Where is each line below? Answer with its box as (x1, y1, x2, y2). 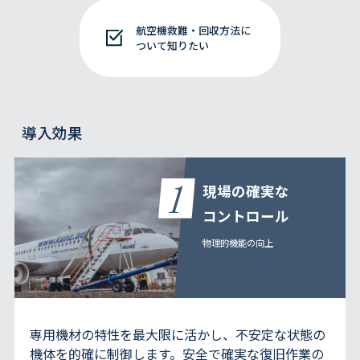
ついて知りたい (136, 38, 209, 54)
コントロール (202, 206, 290, 227)
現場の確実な (202, 181, 290, 202)
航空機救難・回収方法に (136, 22, 251, 39)
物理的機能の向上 (202, 236, 274, 250)
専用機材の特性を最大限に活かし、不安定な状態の (30, 324, 326, 344)
